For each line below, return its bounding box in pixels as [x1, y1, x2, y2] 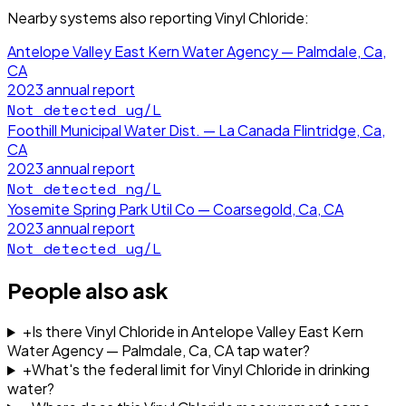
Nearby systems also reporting [7, 7, 215, 27]
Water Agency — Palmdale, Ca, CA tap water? [7, 341, 310, 361]
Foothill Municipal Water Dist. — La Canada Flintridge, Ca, [7, 120, 385, 140]
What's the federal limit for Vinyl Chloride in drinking [31, 360, 370, 380]
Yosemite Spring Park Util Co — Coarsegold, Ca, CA [7, 198, 343, 218]
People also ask [7, 276, 169, 304]
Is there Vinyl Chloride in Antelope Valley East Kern [31, 322, 363, 342]
